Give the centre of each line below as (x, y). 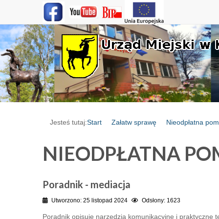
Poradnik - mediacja (87, 185)
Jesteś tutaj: (68, 122)
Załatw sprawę (134, 122)
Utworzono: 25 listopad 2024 (89, 201)
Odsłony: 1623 (161, 201)
